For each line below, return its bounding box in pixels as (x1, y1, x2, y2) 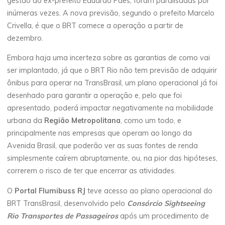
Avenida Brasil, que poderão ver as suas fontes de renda (7, 141, 198, 151)
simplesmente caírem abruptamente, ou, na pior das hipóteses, (7, 154, 218, 163)
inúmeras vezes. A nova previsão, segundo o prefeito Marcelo (7, 9, 215, 18)
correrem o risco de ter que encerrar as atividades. (7, 166, 176, 176)
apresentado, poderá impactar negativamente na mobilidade (7, 103, 214, 113)
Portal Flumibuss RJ (15, 186, 86, 196)
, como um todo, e (121, 116, 182, 126)
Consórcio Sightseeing (127, 199, 205, 208)
